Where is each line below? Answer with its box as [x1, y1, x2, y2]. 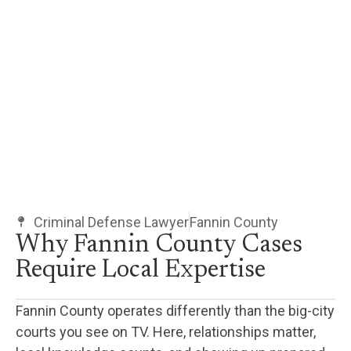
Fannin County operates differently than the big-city [16, 302, 335, 319]
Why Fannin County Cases [16, 232, 302, 258]
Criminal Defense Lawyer [33, 213, 189, 230]
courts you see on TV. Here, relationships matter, [16, 323, 316, 340]
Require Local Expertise [16, 257, 266, 283]
